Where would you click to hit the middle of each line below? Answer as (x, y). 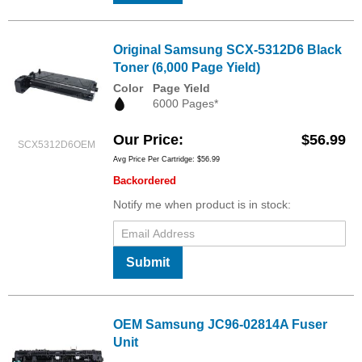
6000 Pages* (185, 104)
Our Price (146, 139)
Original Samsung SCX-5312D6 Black (227, 50)
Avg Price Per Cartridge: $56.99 (166, 159)
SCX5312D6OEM (57, 145)
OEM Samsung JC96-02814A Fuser (220, 324)
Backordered (145, 180)
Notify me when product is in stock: (202, 204)
